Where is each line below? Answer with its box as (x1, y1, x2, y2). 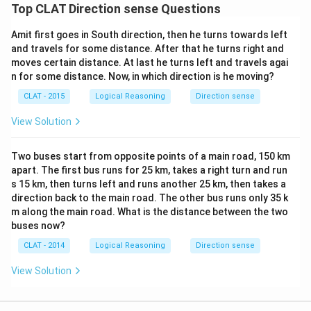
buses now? (11, 220, 65, 231)
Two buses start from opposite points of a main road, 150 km (11, 151, 290, 162)
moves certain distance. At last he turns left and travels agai (11, 57, 288, 68)
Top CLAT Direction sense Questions (11, 1, 221, 16)
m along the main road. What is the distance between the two (11, 206, 288, 217)
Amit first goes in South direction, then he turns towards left (11, 29, 287, 40)
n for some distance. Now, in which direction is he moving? (11, 71, 274, 82)
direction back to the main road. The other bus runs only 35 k (11, 192, 288, 203)
